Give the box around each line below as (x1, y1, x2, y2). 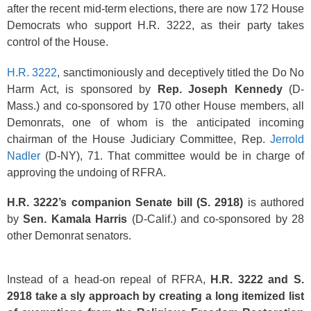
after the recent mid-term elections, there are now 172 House (7, 3, 304, 15)
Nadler (7, 149, 40, 162)
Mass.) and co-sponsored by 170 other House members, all (7, 99, 304, 112)
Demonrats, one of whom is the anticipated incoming (7, 116, 304, 128)
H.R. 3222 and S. (210, 274, 305, 285)
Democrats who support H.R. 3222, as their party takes (7, 19, 304, 31)
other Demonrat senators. (7, 230, 131, 242)
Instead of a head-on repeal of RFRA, (7, 274, 211, 285)
